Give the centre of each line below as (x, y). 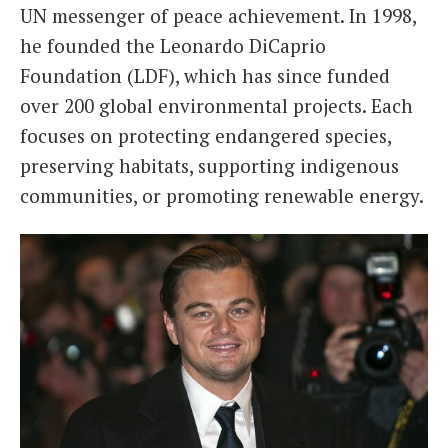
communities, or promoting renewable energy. (222, 195)
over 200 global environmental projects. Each (216, 105)
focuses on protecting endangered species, (205, 135)
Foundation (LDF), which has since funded (205, 75)
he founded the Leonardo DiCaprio (173, 45)
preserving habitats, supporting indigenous (209, 165)
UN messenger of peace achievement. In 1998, (218, 15)
